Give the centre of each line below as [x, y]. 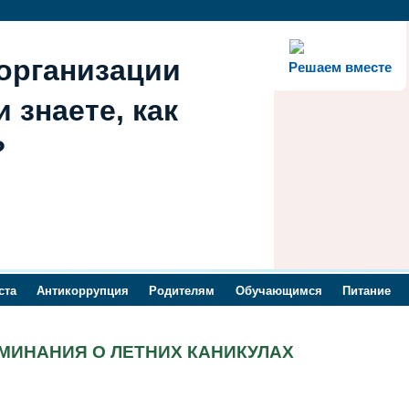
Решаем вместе [340, 67]
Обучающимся [278, 291]
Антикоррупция [82, 291]
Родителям [182, 291]
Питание [366, 291]
